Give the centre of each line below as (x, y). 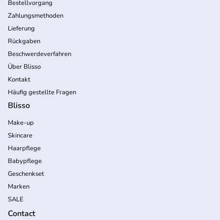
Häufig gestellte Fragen (42, 92)
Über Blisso (24, 67)
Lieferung (21, 28)
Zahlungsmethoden (36, 15)
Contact (22, 213)
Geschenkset (26, 174)
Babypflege (25, 161)
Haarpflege (24, 148)
